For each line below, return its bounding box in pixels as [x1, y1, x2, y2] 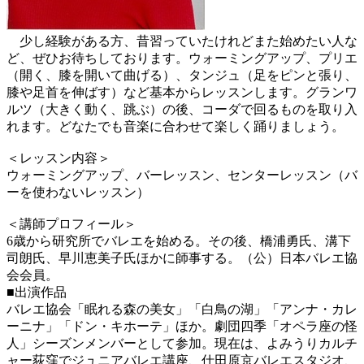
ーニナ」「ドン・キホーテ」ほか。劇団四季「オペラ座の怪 [6, 318, 357, 333]
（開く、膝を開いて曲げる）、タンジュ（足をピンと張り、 [6, 67, 357, 82]
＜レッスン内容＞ [6, 150, 110, 165]
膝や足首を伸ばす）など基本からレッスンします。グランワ [6, 84, 357, 99]
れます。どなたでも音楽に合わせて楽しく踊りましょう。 [6, 119, 344, 133]
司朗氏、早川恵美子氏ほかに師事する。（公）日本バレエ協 [6, 250, 357, 265]
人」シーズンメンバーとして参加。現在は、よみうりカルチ [6, 336, 357, 350]
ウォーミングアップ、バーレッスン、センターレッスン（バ [6, 167, 357, 182]
